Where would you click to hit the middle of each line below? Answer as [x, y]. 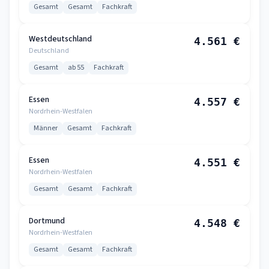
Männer [46, 128]
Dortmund [47, 221]
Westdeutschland [60, 39]
